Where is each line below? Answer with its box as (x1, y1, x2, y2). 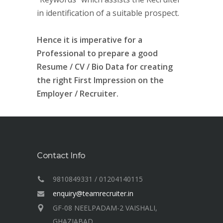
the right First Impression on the (37, 75, 164, 86)
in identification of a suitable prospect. (37, 7, 179, 18)
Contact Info (37, 151, 86, 160)
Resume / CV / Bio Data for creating (37, 61, 173, 72)
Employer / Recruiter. (37, 88, 118, 99)
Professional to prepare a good (37, 48, 158, 59)
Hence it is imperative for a (37, 34, 142, 45)
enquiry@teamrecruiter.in (53, 189, 133, 198)
